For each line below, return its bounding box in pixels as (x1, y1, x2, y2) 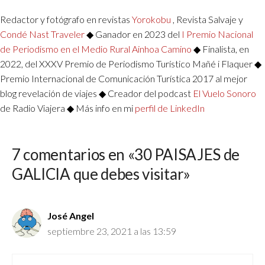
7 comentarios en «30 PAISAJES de (12, 145, 240, 164)
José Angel (47, 210, 94, 222)
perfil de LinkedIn (135, 102, 205, 114)
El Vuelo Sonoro (193, 88, 256, 99)
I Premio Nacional (182, 28, 253, 40)
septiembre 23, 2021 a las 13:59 (47, 225, 176, 237)
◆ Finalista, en (193, 43, 249, 55)
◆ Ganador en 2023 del (86, 28, 182, 40)
